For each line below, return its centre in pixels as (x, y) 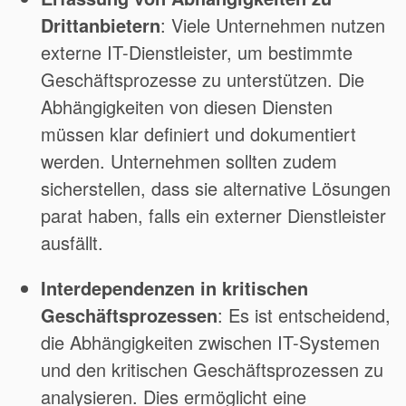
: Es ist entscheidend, (304, 315)
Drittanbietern (101, 25)
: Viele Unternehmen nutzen (273, 25)
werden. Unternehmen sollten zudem (189, 161)
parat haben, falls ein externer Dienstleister (213, 216)
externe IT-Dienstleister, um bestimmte (197, 53)
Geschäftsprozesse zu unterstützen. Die (203, 80)
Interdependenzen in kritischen (174, 288)
